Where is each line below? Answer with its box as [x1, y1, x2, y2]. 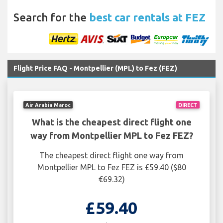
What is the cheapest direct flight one [31, 117, 192, 127]
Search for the [13, 11, 89, 24]
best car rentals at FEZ [89, 11, 206, 24]
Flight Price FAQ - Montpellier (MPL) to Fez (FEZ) [13, 64, 177, 73]
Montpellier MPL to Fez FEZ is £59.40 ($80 [37, 163, 186, 172]
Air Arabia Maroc [25, 102, 71, 108]
